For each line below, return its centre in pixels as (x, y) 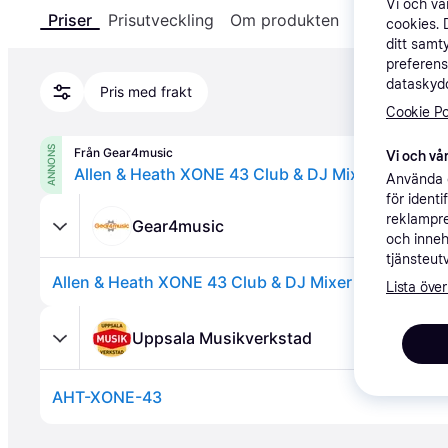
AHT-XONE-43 (107, 397)
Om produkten (284, 20)
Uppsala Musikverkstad (222, 337)
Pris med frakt (146, 91)
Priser (70, 20)
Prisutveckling (161, 20)
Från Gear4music (123, 152)
